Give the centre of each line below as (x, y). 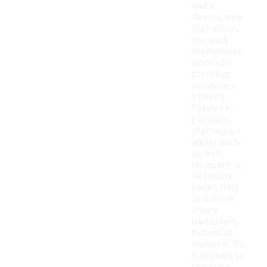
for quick (210, 41)
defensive (213, 176)
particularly (215, 222)
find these (213, 199)
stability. (209, 97)
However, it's (218, 244)
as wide (208, 154)
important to (218, 256)
